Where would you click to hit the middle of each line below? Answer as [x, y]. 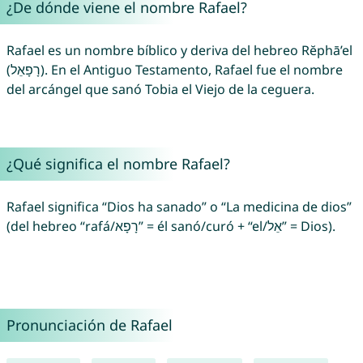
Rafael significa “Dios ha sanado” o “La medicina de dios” [179, 207]
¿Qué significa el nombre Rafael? [118, 164]
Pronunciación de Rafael [89, 325]
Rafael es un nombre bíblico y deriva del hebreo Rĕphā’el [179, 51]
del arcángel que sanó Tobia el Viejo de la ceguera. [160, 90]
